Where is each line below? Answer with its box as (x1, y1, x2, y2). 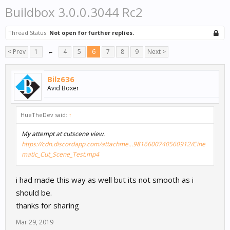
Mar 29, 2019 (16, 218, 53, 227)
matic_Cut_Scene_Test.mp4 (22, 150, 99, 159)
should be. (16, 187, 52, 198)
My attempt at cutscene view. (22, 129, 105, 139)
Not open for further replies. (49, 29, 134, 37)
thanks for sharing (16, 200, 79, 211)
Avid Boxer (47, 84, 79, 93)
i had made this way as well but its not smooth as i (16, 175, 194, 185)
